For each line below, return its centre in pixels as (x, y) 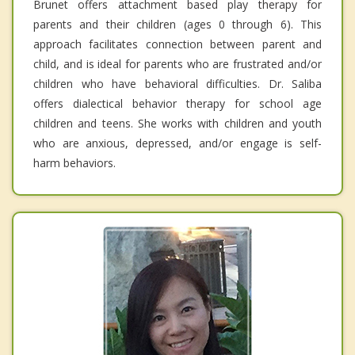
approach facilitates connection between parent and (177, 44)
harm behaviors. (74, 163)
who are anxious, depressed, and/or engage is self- (177, 143)
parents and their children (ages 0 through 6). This (177, 25)
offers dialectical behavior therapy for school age (177, 104)
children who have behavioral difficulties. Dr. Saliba (177, 84)
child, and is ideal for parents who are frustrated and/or (177, 64)
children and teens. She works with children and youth (177, 124)
